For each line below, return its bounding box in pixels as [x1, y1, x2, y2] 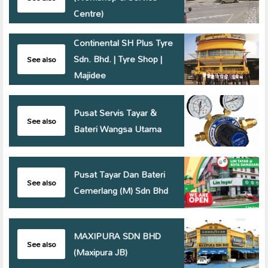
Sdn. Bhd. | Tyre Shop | [74, 50, 162, 68]
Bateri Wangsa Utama [74, 120, 162, 138]
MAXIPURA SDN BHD [74, 227, 161, 245]
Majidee [74, 66, 106, 84]
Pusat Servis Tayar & [74, 104, 157, 122]
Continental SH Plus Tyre [74, 34, 173, 52]
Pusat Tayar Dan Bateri [74, 166, 165, 184]
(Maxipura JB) [74, 243, 127, 261]
